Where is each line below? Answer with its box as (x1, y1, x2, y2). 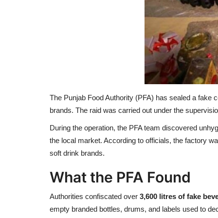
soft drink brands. (50, 148, 105, 157)
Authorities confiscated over (50, 192, 140, 200)
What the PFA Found (50, 168, 191, 186)
